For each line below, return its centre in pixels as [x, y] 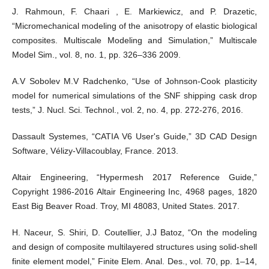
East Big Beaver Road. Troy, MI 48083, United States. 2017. [125, 206]
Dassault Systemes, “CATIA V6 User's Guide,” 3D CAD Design [134, 137]
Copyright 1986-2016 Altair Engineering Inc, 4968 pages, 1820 [134, 192]
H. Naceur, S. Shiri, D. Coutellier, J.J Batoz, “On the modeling [134, 233]
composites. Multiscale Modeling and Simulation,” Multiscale [134, 41]
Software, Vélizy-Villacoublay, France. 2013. [95, 151]
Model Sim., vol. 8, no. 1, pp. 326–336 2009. [96, 55]
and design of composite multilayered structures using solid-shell [134, 247]
